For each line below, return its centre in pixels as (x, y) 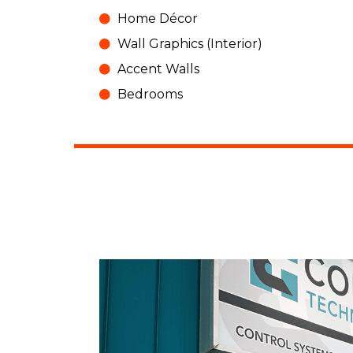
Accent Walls (158, 69)
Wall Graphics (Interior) (190, 44)
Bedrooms (150, 95)
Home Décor (157, 19)
